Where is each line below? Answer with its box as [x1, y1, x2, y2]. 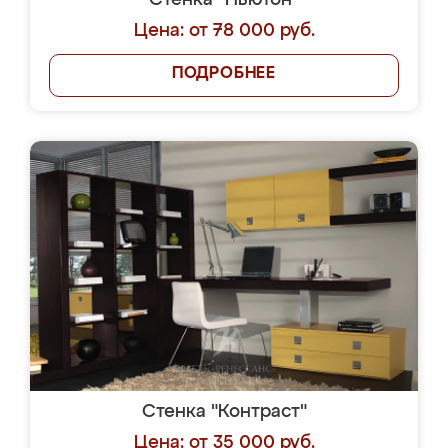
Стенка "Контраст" [141, 403, 307, 421]
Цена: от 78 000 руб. [133, 22, 315, 40]
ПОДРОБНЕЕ [171, 66, 277, 82]
